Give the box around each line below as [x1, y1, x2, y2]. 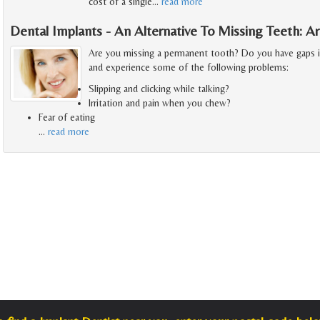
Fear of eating [39, 111, 95, 124]
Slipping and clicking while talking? [89, 83, 229, 95]
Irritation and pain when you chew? [89, 97, 231, 109]
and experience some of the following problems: [89, 61, 289, 74]
